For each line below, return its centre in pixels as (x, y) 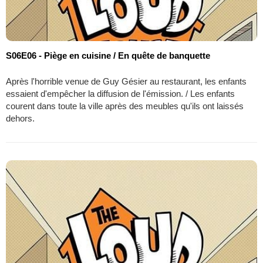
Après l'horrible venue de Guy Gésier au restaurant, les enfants (126, 82)
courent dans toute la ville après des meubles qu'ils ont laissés (125, 106)
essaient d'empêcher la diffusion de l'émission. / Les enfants (120, 94)
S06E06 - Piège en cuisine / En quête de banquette (108, 56)
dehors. (20, 119)
